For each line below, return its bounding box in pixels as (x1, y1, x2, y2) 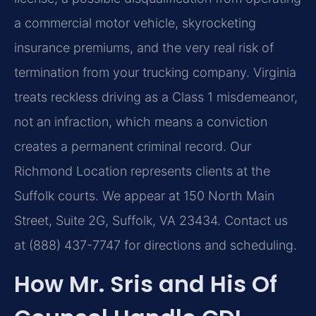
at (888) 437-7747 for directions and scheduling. (14, 238, 297, 253)
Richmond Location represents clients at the (14, 164, 270, 179)
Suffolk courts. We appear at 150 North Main (14, 188, 274, 204)
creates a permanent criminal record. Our (14, 139, 251, 154)
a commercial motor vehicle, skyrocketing (14, 16, 256, 31)
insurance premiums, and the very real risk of (14, 40, 274, 56)
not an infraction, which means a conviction (14, 114, 267, 130)
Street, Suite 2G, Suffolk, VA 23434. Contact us (14, 213, 288, 229)
